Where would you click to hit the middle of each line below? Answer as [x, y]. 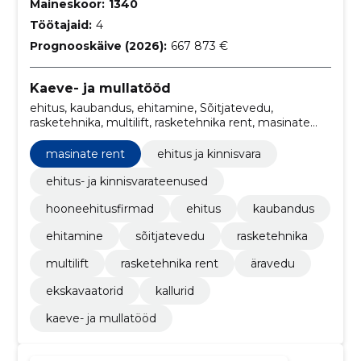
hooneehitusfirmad [100, 208]
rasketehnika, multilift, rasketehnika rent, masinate [170, 122]
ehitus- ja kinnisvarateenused [127, 181]
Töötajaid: [60, 25]
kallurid [174, 290]
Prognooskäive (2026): [98, 46]
